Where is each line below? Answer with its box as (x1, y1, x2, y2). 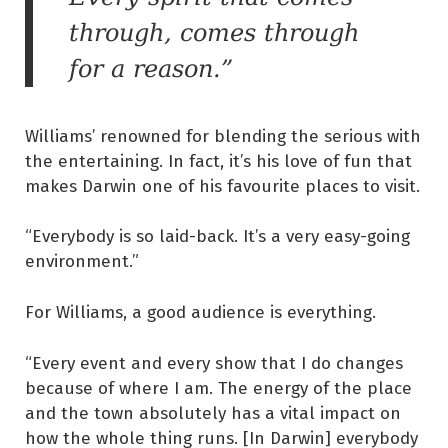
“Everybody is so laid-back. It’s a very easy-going (25, 223, 410, 249)
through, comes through (69, 18, 359, 47)
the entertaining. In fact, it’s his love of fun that (25, 147, 412, 173)
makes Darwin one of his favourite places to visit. (25, 172, 420, 198)
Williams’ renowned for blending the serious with (25, 122, 421, 148)
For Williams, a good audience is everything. (25, 298, 376, 324)
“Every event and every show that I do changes (25, 349, 403, 375)
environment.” (25, 248, 139, 274)
